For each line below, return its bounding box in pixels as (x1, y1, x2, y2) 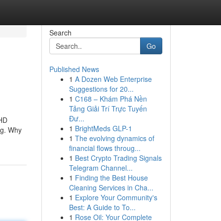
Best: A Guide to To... (69, 202, 136, 212)
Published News (49, 64, 99, 74)
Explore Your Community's (74, 192, 157, 202)
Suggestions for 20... (69, 84, 134, 94)
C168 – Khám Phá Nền (74, 94, 147, 104)
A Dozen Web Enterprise (74, 74, 152, 84)
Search (49, 28, 72, 37)
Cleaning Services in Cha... (69, 183, 153, 192)
